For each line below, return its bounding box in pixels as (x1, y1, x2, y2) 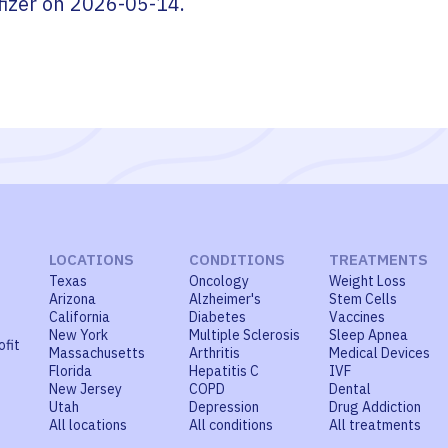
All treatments (329, 416, 421, 434)
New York (49, 326, 108, 344)
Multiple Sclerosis (189, 326, 300, 344)
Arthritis (189, 344, 240, 362)
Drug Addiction (329, 398, 421, 416)
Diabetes (189, 308, 246, 326)
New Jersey (49, 380, 122, 398)
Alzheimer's (189, 290, 261, 308)
